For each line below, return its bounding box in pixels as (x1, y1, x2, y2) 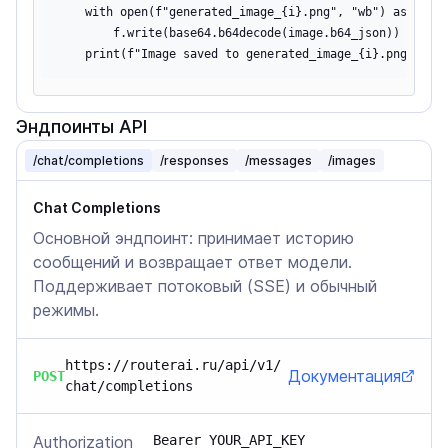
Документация (288, 366, 401, 386)
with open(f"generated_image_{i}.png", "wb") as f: (57, 5, 428, 19)
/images (328, 153, 376, 168)
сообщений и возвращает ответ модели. (33, 252, 352, 272)
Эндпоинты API (16, 116, 147, 137)
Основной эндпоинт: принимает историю (33, 228, 354, 248)
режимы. (33, 300, 99, 320)
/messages (245, 153, 312, 168)
